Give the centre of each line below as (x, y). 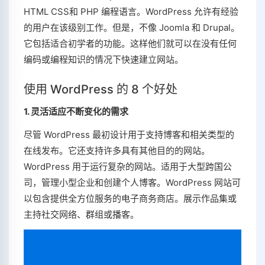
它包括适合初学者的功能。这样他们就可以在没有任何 (130, 44)
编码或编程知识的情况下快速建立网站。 (104, 60)
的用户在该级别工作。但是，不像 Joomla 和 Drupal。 (132, 28)
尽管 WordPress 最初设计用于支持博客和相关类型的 (129, 135)
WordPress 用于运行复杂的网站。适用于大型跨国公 (128, 167)
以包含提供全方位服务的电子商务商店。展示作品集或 (130, 199)
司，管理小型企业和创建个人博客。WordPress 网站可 (132, 183)
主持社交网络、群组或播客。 (81, 215)
